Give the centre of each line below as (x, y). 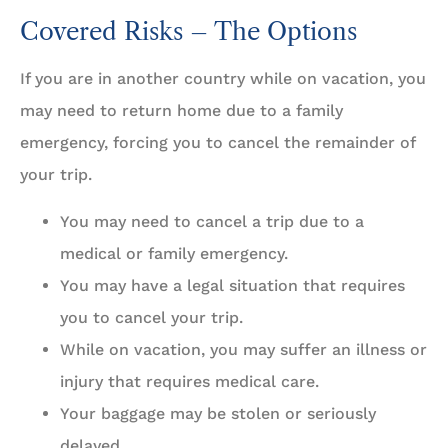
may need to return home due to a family (181, 111)
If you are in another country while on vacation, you (223, 79)
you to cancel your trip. (151, 317)
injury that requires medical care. (189, 381)
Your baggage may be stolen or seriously (218, 413)
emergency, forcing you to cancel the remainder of (217, 143)
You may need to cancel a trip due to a (212, 221)
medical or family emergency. (174, 253)
